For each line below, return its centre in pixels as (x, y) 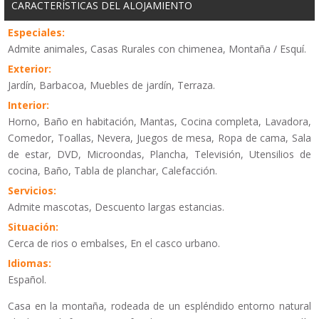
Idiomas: (30, 263)
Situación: (33, 227)
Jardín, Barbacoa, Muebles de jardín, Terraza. (111, 85)
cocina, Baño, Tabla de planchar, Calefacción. (113, 171)
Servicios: (32, 191)
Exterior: (30, 69)
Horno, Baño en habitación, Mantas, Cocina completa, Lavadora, (159, 122)
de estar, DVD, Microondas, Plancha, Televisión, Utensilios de (159, 155)
